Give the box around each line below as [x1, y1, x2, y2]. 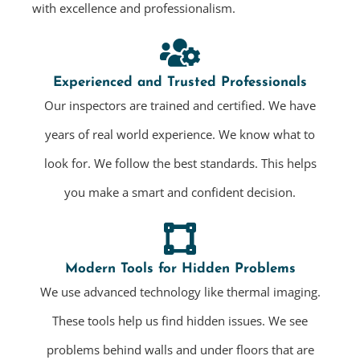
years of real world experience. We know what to [45, 126, 315, 143]
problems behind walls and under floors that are [46, 342, 314, 358]
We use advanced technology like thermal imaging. [39, 284, 321, 301]
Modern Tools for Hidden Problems [64, 262, 296, 276]
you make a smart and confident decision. [64, 184, 296, 201]
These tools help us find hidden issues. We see [52, 313, 308, 329]
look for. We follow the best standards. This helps [43, 155, 317, 172]
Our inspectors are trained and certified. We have [44, 97, 316, 114]
